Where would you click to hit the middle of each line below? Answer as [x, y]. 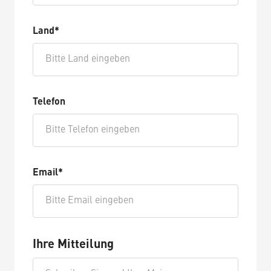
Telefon [49, 102]
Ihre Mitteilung [73, 245]
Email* [48, 173]
